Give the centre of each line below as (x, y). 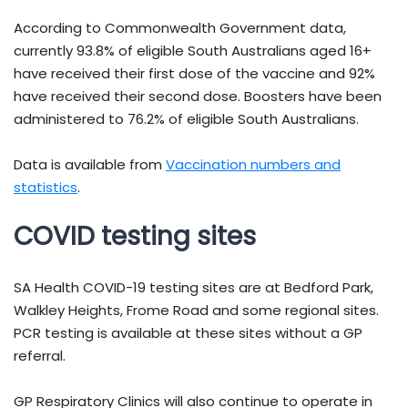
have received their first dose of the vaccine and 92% (194, 74)
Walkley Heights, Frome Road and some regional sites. (196, 311)
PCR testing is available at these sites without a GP (188, 333)
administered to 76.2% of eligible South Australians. (186, 119)
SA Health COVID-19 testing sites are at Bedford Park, (194, 288)
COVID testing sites (135, 237)
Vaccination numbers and (253, 165)
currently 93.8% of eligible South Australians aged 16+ (193, 51)
